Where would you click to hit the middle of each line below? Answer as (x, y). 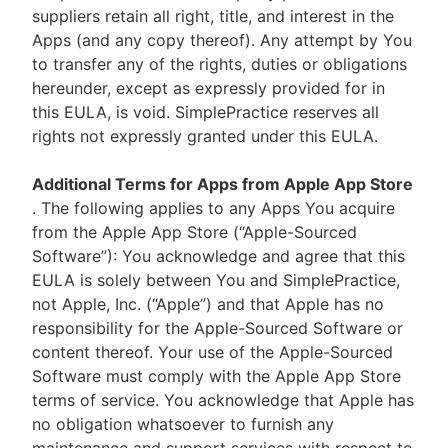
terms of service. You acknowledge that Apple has (223, 400)
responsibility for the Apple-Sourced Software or (217, 328)
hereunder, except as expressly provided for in (208, 88)
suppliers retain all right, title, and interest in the (213, 16)
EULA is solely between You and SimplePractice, (216, 280)
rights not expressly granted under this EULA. (207, 136)
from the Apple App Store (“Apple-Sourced (194, 232)
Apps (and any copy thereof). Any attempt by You (222, 40)
